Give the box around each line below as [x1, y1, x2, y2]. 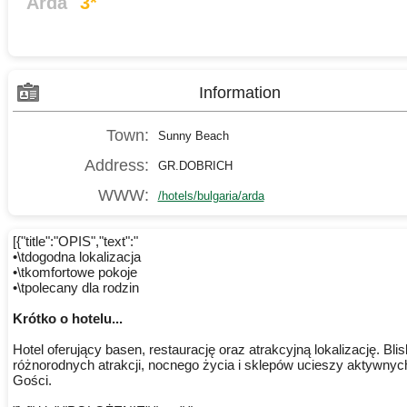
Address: [84, 156, 149, 175]
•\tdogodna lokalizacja [12, 249, 141, 265]
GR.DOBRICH [157, 159, 233, 174]
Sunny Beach [157, 129, 229, 144]
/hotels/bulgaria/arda [157, 189, 264, 203]
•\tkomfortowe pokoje [12, 264, 137, 281]
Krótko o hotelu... [12, 311, 123, 327]
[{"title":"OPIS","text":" [12, 233, 138, 250]
